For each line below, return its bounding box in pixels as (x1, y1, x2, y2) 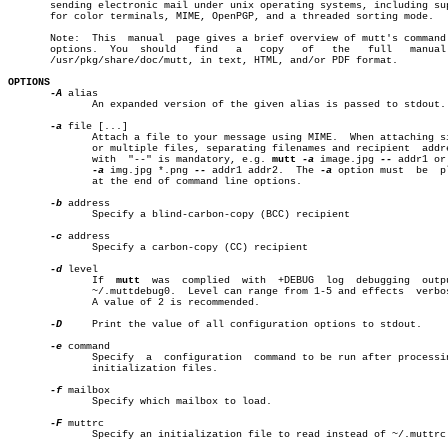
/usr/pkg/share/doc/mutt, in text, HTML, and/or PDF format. (8, 55, 398, 66)
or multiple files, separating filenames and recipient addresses (8, 143, 56, 154)
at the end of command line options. (8, 176, 56, 187)
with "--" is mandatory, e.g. (56, 154, 272, 165)
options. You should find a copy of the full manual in (8, 44, 98, 55)
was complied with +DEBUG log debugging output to (140, 275, 152, 286)
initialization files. (8, 363, 56, 374)
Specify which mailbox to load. (8, 396, 56, 407)
